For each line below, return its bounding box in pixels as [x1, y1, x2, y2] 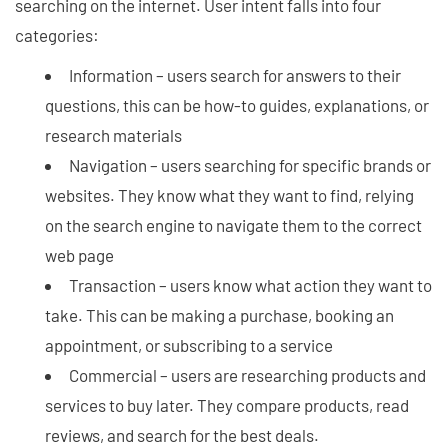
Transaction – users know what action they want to [69, 275, 432, 296]
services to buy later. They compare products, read [45, 395, 409, 416]
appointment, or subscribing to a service [45, 335, 333, 356]
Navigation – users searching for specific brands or [69, 155, 431, 176]
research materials [45, 125, 182, 146]
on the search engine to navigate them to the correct [45, 215, 422, 236]
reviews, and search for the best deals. [45, 425, 319, 446]
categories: [15, 25, 99, 46]
